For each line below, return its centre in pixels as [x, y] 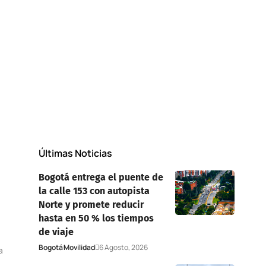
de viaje [56, 232]
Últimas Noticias [75, 153]
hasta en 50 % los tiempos [96, 218]
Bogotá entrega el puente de [101, 177]
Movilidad [79, 247]
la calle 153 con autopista [94, 191]
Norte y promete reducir [91, 204]
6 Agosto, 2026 [123, 247]
